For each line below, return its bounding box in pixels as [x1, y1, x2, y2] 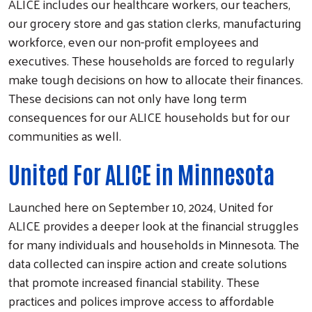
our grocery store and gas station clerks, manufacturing [8, 10, 302, 34]
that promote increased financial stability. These [8, 270, 260, 293]
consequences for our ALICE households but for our [8, 104, 290, 128]
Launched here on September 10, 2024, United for [8, 194, 273, 218]
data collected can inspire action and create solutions [8, 251, 287, 274]
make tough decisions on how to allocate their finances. [8, 67, 303, 91]
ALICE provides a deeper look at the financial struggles [8, 213, 299, 237]
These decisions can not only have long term [8, 86, 247, 109]
